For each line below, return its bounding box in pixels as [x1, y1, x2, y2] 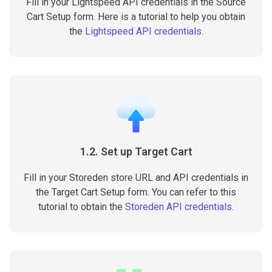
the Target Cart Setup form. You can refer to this [36, 186, 236, 198]
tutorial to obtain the [38, 201, 125, 212]
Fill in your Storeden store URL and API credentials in [24, 172, 248, 183]
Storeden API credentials [125, 201, 232, 212]
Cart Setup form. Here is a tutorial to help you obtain [27, 11, 245, 22]
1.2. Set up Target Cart [80, 145, 192, 158]
